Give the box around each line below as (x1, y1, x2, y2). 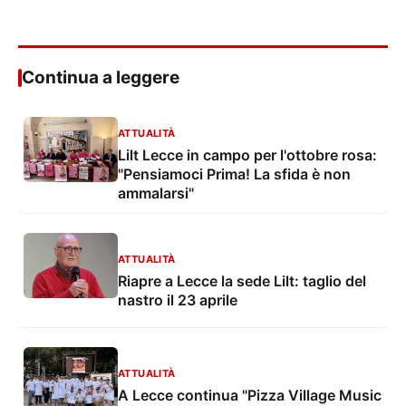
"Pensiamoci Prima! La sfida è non (118, 165, 351, 184)
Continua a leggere (22, 67, 179, 89)
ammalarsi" (118, 184, 194, 203)
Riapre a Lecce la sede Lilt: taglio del (118, 271, 366, 290)
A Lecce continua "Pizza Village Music (118, 385, 382, 404)
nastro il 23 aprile (118, 290, 237, 309)
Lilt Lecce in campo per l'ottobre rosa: (118, 146, 377, 165)
